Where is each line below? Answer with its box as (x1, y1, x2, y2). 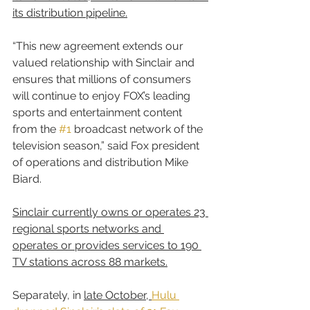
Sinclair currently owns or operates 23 (12, 205, 208, 219)
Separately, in (12, 288, 84, 302)
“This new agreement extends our (12, 39, 186, 53)
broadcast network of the (71, 122, 206, 136)
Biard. (12, 172, 42, 185)
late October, (84, 288, 152, 302)
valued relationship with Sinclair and (12, 55, 197, 69)
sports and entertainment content (12, 105, 185, 119)
